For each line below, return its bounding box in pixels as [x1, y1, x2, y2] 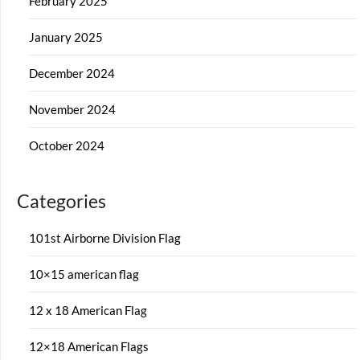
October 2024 [29, 137, 104, 153]
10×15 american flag [29, 266, 139, 281]
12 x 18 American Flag [29, 302, 147, 317]
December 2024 [29, 65, 115, 80]
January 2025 [29, 29, 103, 44]
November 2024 [29, 101, 116, 117]
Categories [17, 190, 106, 212]
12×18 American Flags [29, 338, 149, 354]
